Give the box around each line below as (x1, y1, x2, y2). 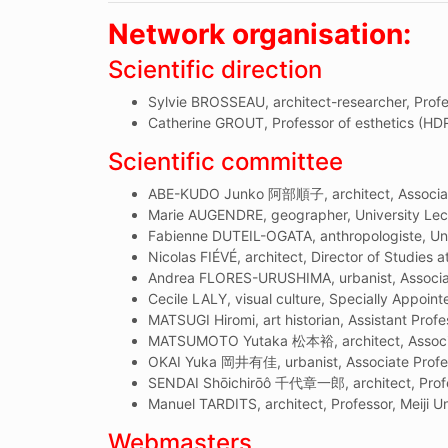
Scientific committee (107, 146, 343, 176)
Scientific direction (107, 54, 322, 84)
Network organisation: (107, 16, 411, 51)
